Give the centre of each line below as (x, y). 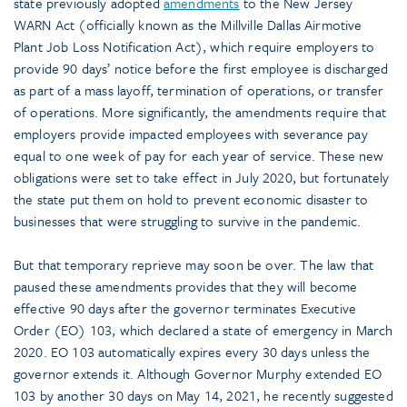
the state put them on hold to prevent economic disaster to (191, 199)
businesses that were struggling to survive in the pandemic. (188, 221)
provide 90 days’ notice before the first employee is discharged (201, 69)
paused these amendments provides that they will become (186, 287)
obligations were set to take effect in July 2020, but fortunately (202, 178)
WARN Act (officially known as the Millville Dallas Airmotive (188, 25)
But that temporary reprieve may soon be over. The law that (194, 265)
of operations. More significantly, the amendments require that (200, 112)
